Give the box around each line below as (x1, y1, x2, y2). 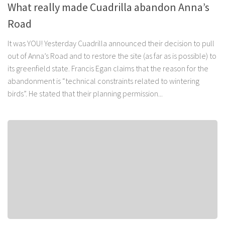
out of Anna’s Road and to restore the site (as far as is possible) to (8, 51, 216, 61)
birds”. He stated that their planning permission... (8, 88, 163, 99)
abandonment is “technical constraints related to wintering (8, 76, 199, 86)
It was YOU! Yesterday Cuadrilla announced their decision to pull (8, 38, 214, 49)
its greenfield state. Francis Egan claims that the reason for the (8, 63, 208, 74)
